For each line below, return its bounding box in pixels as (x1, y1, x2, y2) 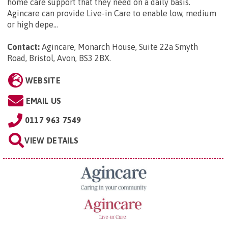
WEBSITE (25, 76, 61, 85)
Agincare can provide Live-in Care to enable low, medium (7, 9, 216, 18)
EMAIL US (25, 96, 62, 106)
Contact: (7, 42, 40, 52)
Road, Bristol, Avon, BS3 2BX (7, 53, 109, 63)
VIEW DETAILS (24, 136, 79, 146)
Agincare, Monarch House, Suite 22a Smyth (42, 42, 198, 52)
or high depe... (7, 20, 58, 30)
